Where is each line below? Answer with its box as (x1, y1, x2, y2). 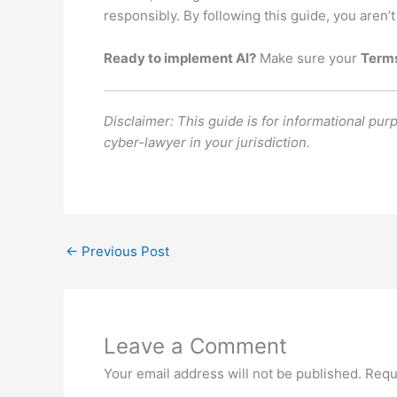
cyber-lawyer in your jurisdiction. (104, 134, 310, 152)
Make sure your (256, 49, 361, 66)
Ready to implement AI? (104, 49, 256, 66)
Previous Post (78, 243, 169, 261)
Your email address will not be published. (104, 365, 362, 383)
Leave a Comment (104, 333, 287, 360)
